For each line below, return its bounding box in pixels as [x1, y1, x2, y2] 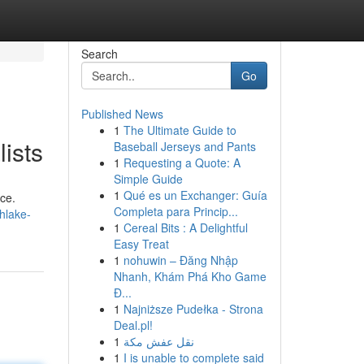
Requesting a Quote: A [123, 154, 240, 171]
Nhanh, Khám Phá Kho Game [113, 268, 266, 284]
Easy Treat [113, 236, 169, 252]
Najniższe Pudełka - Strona [123, 301, 263, 317]
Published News [80, 106, 163, 122]
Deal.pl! [113, 317, 153, 333]
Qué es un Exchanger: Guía [123, 187, 267, 203]
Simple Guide [113, 171, 183, 187]
